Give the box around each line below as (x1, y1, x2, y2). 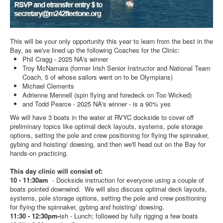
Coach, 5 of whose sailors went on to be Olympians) (22, 72, 173, 82)
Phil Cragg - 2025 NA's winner (22, 54, 108, 64)
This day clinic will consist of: (10, 166, 103, 176)
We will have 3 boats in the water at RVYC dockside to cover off (10, 112, 194, 122)
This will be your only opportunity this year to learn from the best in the (10, 36, 213, 46)
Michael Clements (22, 81, 74, 91)
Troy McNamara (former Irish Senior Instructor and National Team (22, 63, 211, 73)
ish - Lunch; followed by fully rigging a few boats (60, 211, 198, 221)
